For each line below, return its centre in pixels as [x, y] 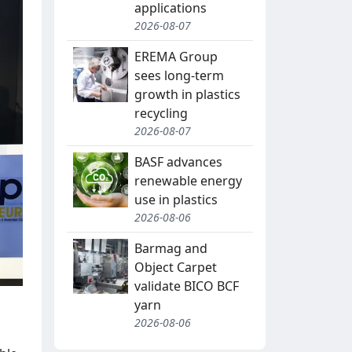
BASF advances [178, 162]
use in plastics [176, 200]
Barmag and [171, 249]
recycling [161, 114]
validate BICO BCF [187, 286]
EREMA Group [176, 57]
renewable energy [188, 181]
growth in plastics [187, 95]
